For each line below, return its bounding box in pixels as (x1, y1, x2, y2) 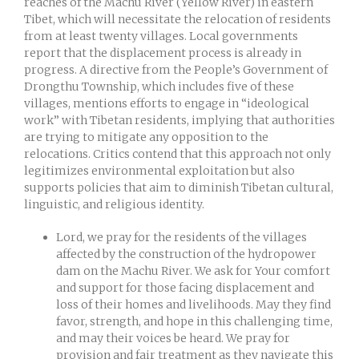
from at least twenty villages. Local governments (24, 28, 298, 43)
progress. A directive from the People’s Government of (24, 62, 328, 77)
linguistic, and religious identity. (24, 196, 204, 212)
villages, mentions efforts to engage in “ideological (24, 95, 309, 111)
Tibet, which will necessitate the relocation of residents (24, 11, 331, 26)
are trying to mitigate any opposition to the (24, 129, 268, 144)
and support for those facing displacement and (56, 280, 314, 295)
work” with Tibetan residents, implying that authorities (24, 112, 335, 127)
